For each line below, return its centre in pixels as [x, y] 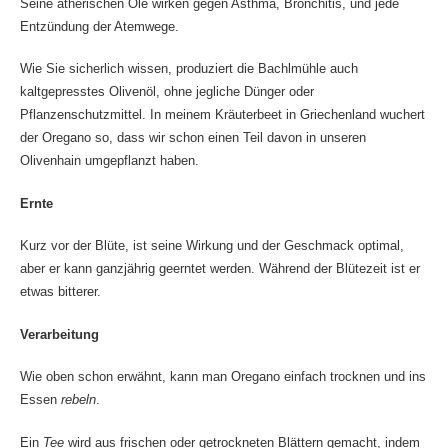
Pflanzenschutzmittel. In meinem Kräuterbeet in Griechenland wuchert [222, 114]
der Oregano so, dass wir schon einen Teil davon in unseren [192, 137]
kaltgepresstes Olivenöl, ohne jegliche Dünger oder [166, 91]
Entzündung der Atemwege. [99, 26]
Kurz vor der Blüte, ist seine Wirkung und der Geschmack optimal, [211, 245]
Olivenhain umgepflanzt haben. [109, 160]
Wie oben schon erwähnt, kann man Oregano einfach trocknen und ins [222, 376]
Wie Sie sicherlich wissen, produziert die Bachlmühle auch [188, 68]
